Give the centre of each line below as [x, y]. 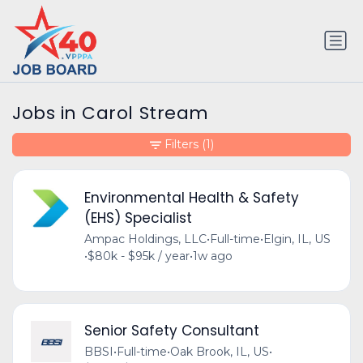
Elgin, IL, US [297, 239]
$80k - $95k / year [138, 256]
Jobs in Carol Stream [111, 113]
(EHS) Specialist [138, 218]
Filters [181, 145]
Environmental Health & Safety [191, 197]
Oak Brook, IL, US [219, 352]
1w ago [212, 256]
